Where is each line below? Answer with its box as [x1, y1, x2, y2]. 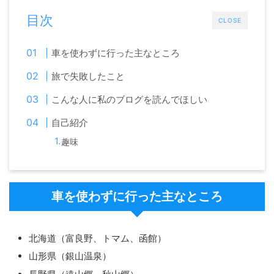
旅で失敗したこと [51, 70, 125, 82]
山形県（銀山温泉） [29, 250, 111, 262]
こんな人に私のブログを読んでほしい [51, 94, 208, 105]
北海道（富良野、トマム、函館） [29, 232, 166, 244]
